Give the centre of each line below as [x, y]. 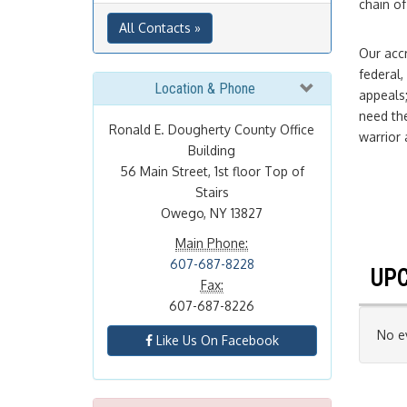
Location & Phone [204, 89]
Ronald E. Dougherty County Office [212, 129]
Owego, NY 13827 [212, 213]
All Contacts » [160, 28]
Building [212, 150]
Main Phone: [212, 243]
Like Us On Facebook [215, 340]
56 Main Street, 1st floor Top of [212, 171]
